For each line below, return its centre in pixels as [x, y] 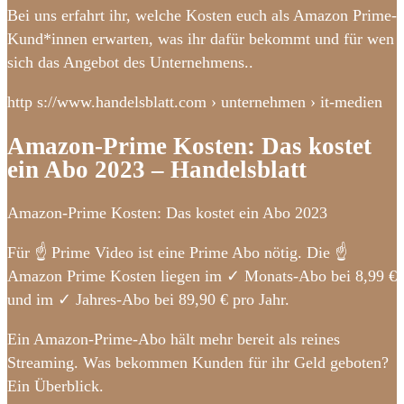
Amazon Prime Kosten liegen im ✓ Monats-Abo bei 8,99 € [202, 276]
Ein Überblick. [55, 386]
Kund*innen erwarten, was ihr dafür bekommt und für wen [201, 39]
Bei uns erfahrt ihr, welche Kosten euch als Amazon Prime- [202, 16]
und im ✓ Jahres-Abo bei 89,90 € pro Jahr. [148, 300]
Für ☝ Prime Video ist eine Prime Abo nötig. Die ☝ [177, 253]
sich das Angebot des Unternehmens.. [130, 63]
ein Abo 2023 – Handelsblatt [157, 169]
